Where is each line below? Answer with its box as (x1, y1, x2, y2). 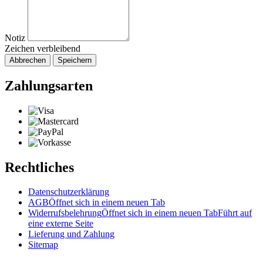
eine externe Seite (28, 218, 93, 229)
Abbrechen (9, 55, 46, 65)
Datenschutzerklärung (28, 187, 109, 197)
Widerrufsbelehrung (28, 208, 102, 218)
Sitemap (28, 240, 58, 250)
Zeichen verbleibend (5, 43, 80, 53)
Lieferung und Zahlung (28, 229, 114, 240)
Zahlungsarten (5, 77, 93, 93)
